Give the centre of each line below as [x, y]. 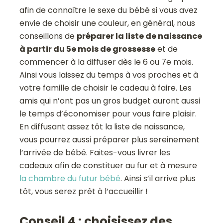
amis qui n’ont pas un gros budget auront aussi [110, 101]
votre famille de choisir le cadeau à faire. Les [106, 88]
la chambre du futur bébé [70, 178]
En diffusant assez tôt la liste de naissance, [102, 126]
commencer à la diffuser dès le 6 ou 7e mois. [107, 62]
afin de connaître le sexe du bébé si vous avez [109, 10]
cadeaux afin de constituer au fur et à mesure [109, 165]
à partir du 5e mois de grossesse [88, 49]
